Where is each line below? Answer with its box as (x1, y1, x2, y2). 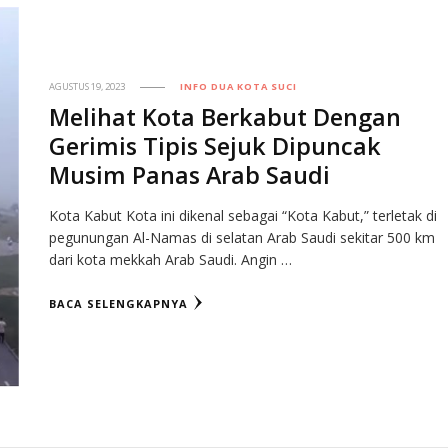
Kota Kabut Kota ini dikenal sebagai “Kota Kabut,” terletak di (49, 205, 438, 225)
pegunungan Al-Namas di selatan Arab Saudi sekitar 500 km (49, 227, 436, 247)
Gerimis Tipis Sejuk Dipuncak (49, 129, 382, 162)
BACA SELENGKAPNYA (49, 295, 189, 311)
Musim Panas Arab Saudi (49, 158, 331, 191)
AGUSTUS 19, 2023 (49, 79, 126, 93)
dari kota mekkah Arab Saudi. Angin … (49, 249, 293, 269)
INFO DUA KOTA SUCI (180, 79, 298, 93)
